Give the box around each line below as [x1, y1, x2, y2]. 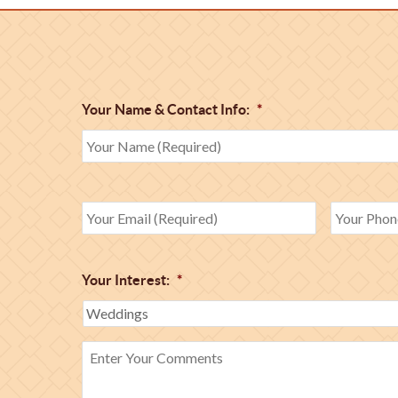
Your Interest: [82, 272, 170, 289]
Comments [81, 377, 149, 394]
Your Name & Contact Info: [82, 101, 250, 118]
